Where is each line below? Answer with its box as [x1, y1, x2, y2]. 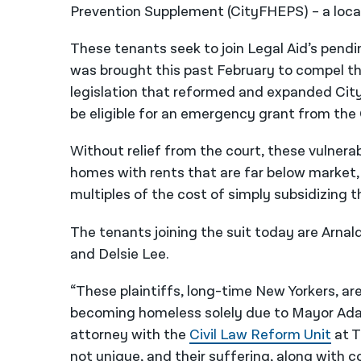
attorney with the [69, 325, 189, 344]
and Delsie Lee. [69, 244, 169, 263]
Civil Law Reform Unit [189, 325, 331, 344]
